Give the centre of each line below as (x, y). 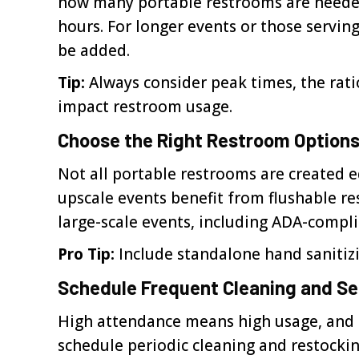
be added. (94, 50)
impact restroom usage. (145, 107)
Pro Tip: (86, 254)
